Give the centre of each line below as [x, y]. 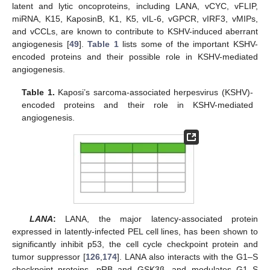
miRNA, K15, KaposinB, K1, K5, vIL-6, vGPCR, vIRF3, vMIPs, [135, 18]
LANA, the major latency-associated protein [157, 218]
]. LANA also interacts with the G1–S [187, 256]
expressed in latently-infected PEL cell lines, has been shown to [135, 231]
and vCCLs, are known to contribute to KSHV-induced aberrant [135, 31]
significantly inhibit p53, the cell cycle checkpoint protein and [135, 244]
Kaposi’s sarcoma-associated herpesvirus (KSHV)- [154, 92]
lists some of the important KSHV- [188, 44]
